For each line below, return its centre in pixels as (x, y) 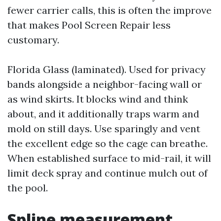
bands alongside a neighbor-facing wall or (105, 84)
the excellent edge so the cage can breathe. (108, 143)
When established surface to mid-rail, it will (109, 158)
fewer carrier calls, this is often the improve (110, 10)
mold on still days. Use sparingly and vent (104, 129)
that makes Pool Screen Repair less (89, 25)
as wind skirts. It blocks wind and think (98, 99)
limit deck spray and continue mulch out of (108, 173)
